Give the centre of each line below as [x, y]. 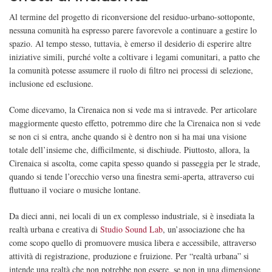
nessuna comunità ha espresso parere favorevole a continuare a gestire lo [133, 30]
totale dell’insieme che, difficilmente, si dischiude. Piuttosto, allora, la [129, 150]
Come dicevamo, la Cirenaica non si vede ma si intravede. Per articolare [133, 110]
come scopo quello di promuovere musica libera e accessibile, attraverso [133, 243]
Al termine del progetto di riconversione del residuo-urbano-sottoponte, [132, 17]
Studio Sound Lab [131, 229]
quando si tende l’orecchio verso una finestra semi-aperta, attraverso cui [132, 177]
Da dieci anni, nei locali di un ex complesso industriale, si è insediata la [132, 216]
